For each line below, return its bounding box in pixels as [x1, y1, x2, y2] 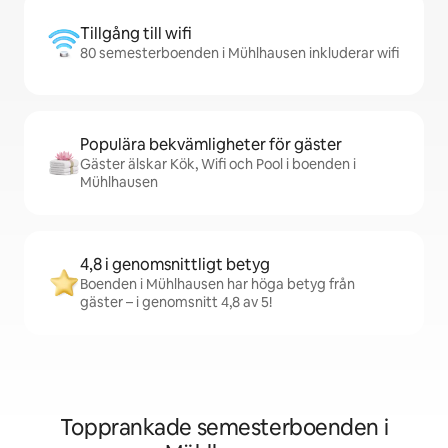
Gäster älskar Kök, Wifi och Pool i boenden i [80, 155, 356, 174]
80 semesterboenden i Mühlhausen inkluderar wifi [80, 44, 399, 63]
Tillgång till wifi [80, 23, 192, 45]
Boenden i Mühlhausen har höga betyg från [80, 275, 355, 294]
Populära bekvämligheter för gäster [80, 134, 342, 156]
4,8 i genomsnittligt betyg [80, 254, 270, 276]
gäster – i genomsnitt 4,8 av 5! [80, 293, 272, 312]
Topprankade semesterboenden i [59, 413, 389, 443]
